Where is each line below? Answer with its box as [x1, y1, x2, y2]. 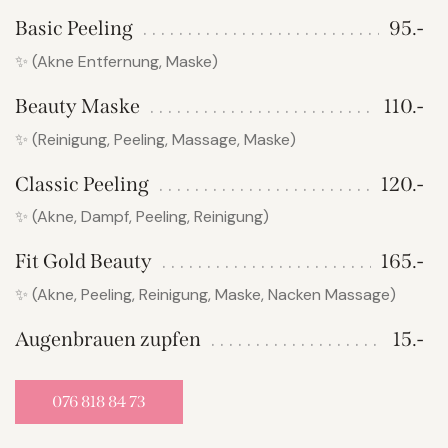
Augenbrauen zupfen [15, 326, 201, 351]
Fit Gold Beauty [15, 249, 152, 274]
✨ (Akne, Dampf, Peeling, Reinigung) [15, 206, 269, 228]
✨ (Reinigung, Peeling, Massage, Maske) [15, 128, 296, 150]
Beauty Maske [15, 94, 140, 119]
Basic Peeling [15, 16, 133, 41]
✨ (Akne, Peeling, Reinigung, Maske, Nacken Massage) [15, 283, 396, 305]
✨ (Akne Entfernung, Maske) [15, 51, 218, 73]
